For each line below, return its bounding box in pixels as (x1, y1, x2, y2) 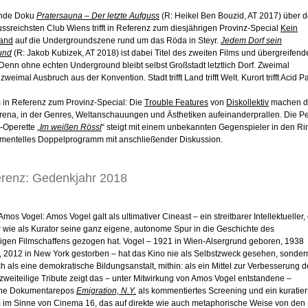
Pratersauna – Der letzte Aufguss (36, 11, 159, 21)
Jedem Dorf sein (221, 36, 282, 46)
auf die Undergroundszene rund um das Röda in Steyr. (13, 36, 221, 46)
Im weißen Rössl (40, 122, 102, 133)
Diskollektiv (226, 98, 269, 108)
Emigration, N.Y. (76, 286, 136, 296)
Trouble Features (144, 98, 208, 108)
